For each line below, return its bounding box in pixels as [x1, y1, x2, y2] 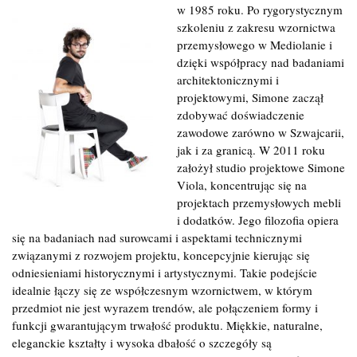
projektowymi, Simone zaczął [177, 88, 324, 105]
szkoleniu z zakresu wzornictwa [177, 18, 335, 35]
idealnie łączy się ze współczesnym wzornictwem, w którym [12, 281, 312, 298]
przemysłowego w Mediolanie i [177, 36, 332, 53]
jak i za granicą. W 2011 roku [177, 141, 325, 158]
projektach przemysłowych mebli [177, 194, 341, 210]
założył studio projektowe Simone [177, 159, 345, 175]
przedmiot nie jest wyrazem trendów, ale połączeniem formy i [12, 299, 318, 316]
